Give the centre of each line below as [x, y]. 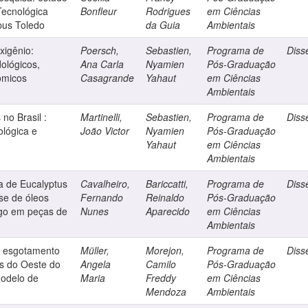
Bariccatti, [167, 184]
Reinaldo [165, 197]
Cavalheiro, [106, 184]
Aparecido [168, 211]
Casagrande [108, 78]
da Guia [163, 25]
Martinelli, [102, 117]
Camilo [161, 264]
